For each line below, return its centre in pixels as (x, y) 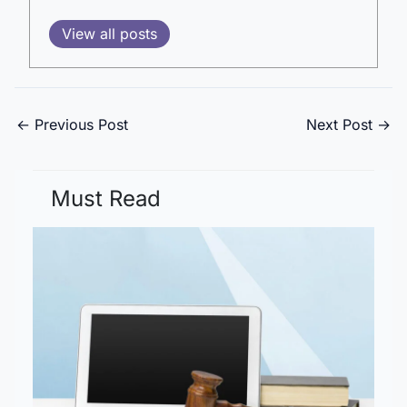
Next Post (342, 124)
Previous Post (79, 124)
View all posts (109, 33)
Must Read (106, 198)
